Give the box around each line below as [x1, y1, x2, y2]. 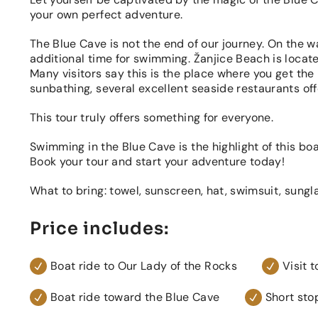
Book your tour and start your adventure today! [30, 154, 285, 169]
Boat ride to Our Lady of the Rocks [50, 258, 237, 273]
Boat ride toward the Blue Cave [50, 290, 220, 305]
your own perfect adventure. [30, 7, 183, 22]
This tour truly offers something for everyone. [30, 110, 274, 125]
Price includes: [30, 218, 169, 239]
